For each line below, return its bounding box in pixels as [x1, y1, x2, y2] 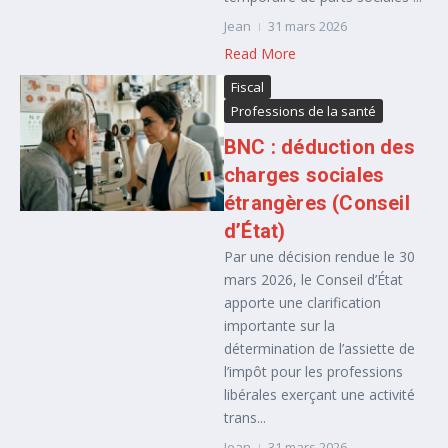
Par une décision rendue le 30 [224, 247, 415, 266]
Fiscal [231, 78, 264, 96]
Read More [224, 44, 296, 63]
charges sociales [224, 163, 385, 187]
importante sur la [224, 316, 335, 335]
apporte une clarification [224, 293, 381, 312]
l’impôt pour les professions [224, 362, 403, 381]
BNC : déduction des [224, 135, 415, 159]
